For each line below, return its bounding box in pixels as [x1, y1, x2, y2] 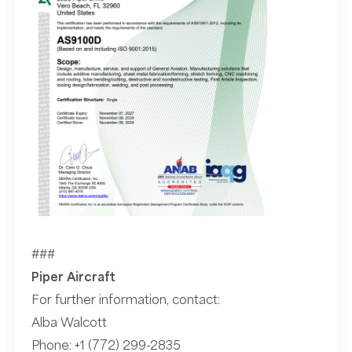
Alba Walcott [31, 314, 107, 331]
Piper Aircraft [31, 269, 115, 285]
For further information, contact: [31, 291, 220, 308]
